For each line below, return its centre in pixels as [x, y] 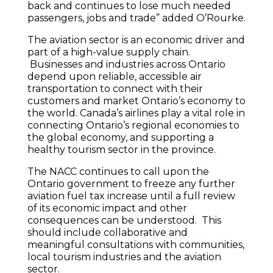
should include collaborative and [107, 233]
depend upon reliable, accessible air [114, 77]
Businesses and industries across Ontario [126, 65]
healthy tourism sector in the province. [121, 150]
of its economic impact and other [107, 208]
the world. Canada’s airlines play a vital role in [136, 113]
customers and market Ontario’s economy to [136, 101]
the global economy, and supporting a [120, 138]
